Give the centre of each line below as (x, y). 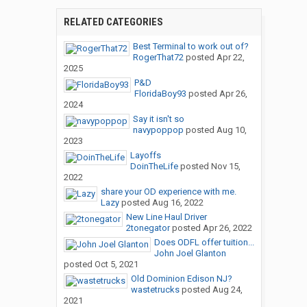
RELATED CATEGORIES (113, 22)
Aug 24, (227, 290)
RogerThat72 (158, 58)
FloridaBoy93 (160, 94)
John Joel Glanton (190, 254)
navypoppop (158, 130)
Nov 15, (225, 167)
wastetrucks (155, 290)
